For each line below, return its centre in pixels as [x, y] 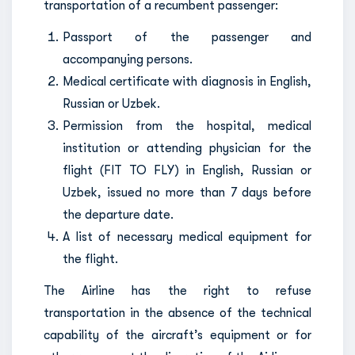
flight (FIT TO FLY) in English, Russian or [187, 170]
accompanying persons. [128, 59]
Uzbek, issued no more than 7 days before [187, 193]
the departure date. [118, 215]
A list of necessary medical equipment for [187, 237]
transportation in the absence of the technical [177, 313]
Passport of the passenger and [187, 37]
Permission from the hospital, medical [187, 126]
